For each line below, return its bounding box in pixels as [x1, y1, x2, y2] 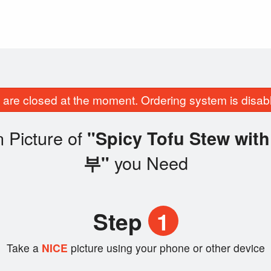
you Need [109, 150, 188, 175]
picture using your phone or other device [70, 240, 265, 256]
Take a [6, 240, 39, 256]
